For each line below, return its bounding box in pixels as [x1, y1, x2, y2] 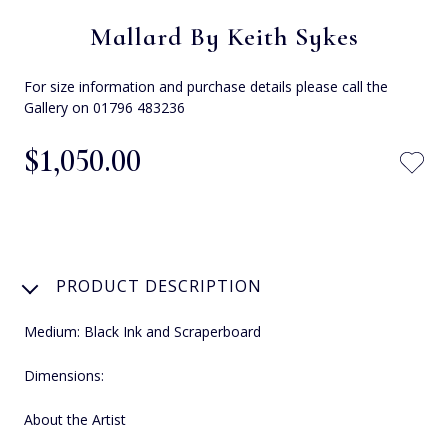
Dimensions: [24, 366, 104, 386]
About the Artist [24, 410, 126, 430]
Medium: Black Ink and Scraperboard [24, 322, 261, 342]
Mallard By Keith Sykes [89, 21, 359, 53]
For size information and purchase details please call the [24, 77, 388, 97]
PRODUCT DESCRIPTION [56, 275, 262, 298]
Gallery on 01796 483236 [24, 98, 185, 118]
